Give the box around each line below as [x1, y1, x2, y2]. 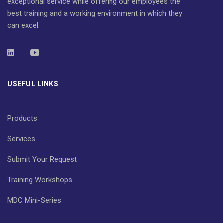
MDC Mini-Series [7, 195, 61, 205]
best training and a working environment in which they [7, 8, 182, 18]
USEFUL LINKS [7, 79, 58, 88]
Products [7, 113, 37, 123]
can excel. [7, 20, 40, 30]
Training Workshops [7, 175, 72, 184]
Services [7, 134, 35, 143]
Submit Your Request [7, 154, 77, 164]
